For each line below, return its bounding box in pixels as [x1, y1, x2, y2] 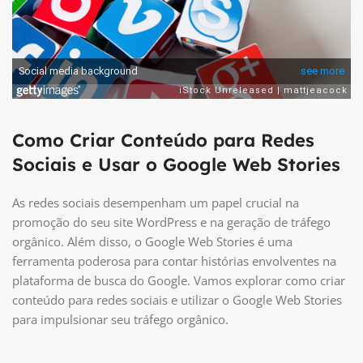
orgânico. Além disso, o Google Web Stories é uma [12, 233, 293, 250]
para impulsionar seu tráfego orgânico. [12, 311, 228, 328]
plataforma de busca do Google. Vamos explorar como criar [12, 272, 345, 289]
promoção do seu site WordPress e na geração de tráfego [12, 214, 331, 231]
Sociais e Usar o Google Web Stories [12, 153, 340, 177]
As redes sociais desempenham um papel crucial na [12, 194, 299, 211]
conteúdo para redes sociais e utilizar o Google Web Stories [12, 292, 342, 309]
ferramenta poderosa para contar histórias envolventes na [12, 253, 336, 270]
